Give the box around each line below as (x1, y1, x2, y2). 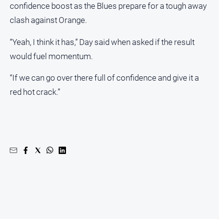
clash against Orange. (10, 15, 87, 25)
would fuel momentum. (10, 51, 93, 61)
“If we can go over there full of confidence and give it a (10, 73, 199, 83)
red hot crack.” (10, 87, 60, 97)
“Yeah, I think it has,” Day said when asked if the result (10, 37, 195, 47)
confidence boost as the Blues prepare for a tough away (10, 1, 207, 11)
